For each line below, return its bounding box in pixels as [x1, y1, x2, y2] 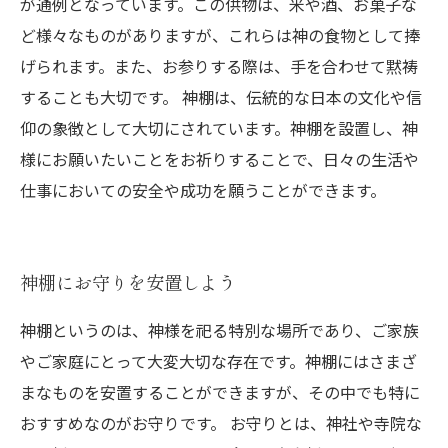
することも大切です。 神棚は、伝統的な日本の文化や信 [20, 85, 422, 109]
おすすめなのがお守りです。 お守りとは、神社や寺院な [20, 411, 422, 435]
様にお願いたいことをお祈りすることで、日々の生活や [20, 147, 419, 171]
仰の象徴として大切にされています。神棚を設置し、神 [20, 116, 418, 140]
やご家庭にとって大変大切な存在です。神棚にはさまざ [20, 349, 417, 373]
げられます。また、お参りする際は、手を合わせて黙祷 [20, 54, 418, 78]
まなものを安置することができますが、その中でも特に [20, 380, 420, 404]
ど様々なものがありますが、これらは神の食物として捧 [20, 23, 420, 47]
